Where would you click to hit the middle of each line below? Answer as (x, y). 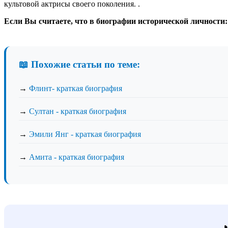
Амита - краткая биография (77, 157)
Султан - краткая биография (78, 111)
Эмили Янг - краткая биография (85, 134)
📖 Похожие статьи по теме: (79, 64)
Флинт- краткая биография (76, 88)
